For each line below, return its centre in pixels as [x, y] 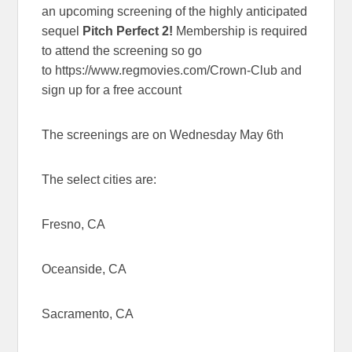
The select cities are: [99, 179]
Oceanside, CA [84, 269]
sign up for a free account [112, 90]
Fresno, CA [74, 224]
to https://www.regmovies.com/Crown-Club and [172, 70]
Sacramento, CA [88, 313]
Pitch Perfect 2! [130, 31]
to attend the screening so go [122, 50]
